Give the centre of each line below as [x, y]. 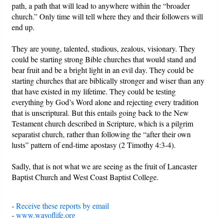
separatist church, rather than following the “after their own [101, 134]
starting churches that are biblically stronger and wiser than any [108, 80]
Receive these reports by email [63, 205]
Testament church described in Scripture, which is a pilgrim [103, 123]
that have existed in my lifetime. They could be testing [94, 91]
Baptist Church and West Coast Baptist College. [85, 177]
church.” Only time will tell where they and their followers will [108, 16]
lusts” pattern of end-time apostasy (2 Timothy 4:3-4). [94, 145]
